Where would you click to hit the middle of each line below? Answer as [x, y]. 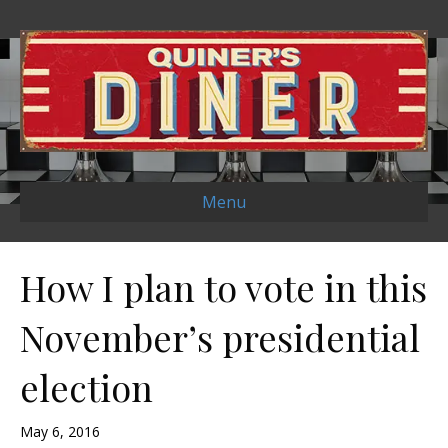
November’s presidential [220, 337]
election [86, 387]
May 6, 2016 [60, 432]
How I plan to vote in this [223, 287]
